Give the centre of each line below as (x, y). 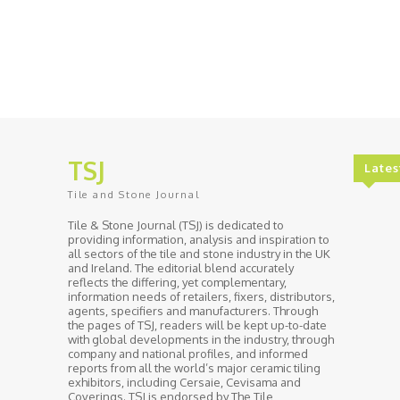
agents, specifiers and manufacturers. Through (193, 310)
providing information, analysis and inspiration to (199, 239)
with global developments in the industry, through (201, 339)
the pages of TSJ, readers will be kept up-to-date (197, 325)
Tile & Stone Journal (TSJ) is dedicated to (176, 225)
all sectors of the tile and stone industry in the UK (199, 253)
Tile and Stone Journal (134, 194)
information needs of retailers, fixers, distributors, (201, 296)
